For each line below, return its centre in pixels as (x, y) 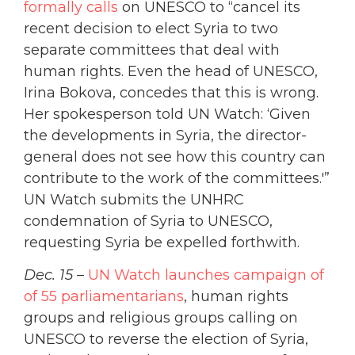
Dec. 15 (50, 275)
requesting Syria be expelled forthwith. (162, 242)
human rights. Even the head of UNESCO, (171, 71)
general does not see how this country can (175, 157)
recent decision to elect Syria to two (151, 28)
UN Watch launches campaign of (206, 275)
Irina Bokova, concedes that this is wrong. (171, 92)
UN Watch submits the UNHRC (134, 199)
